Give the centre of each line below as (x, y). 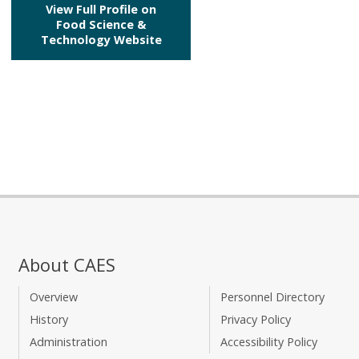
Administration (68, 342)
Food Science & (101, 24)
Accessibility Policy (268, 342)
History (48, 320)
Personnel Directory (272, 297)
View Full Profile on (101, 9)
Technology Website (101, 40)
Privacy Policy (255, 320)
